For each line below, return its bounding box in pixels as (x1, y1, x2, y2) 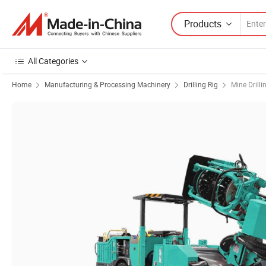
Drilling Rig (183, 80, 218, 89)
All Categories (28, 55, 78, 66)
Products (184, 17, 221, 30)
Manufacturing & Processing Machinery (45, 80, 170, 89)
